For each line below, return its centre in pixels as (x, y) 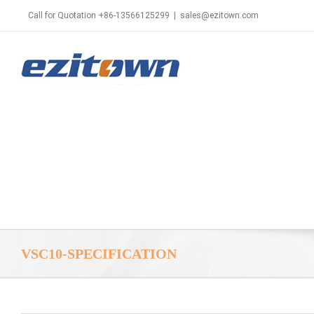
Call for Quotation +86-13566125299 (99, 15)
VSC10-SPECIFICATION (99, 254)
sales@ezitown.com (219, 15)
